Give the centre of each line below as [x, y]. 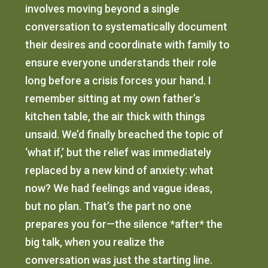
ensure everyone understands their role [121, 63]
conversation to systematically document [127, 27]
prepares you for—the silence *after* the [124, 224]
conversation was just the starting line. [119, 260]
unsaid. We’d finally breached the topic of [124, 135]
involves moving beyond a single [103, 9]
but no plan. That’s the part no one [109, 206]
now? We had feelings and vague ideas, [119, 188]
